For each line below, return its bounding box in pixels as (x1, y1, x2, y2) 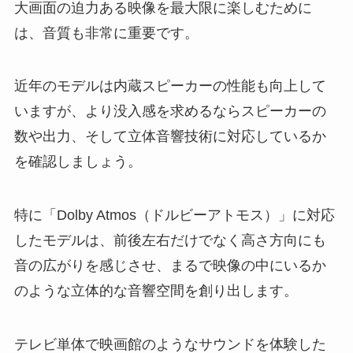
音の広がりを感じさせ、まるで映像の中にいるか (13, 258, 326, 274)
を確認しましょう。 (13, 154, 142, 170)
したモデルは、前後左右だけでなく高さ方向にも (13, 232, 326, 249)
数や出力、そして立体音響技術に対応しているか (13, 128, 326, 145)
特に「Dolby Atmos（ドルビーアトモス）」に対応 (13, 207, 335, 224)
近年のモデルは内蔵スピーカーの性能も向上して (13, 78, 326, 95)
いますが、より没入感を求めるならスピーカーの (13, 103, 326, 120)
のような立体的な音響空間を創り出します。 (13, 283, 298, 299)
